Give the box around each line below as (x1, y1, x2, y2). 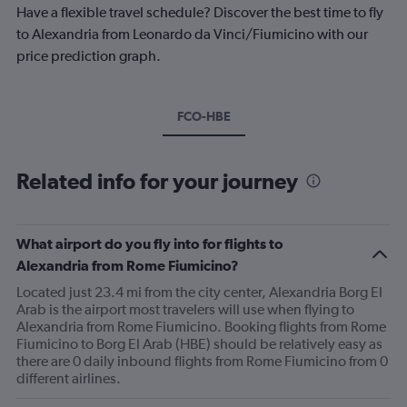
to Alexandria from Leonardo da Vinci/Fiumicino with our (16, 25, 368, 43)
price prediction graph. (16, 47, 161, 65)
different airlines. (16, 370, 121, 387)
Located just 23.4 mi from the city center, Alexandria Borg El (16, 283, 382, 301)
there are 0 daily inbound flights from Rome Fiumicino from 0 (16, 352, 388, 370)
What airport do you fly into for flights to (16, 235, 283, 252)
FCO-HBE (176, 109, 231, 124)
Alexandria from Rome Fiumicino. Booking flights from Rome (16, 318, 386, 335)
